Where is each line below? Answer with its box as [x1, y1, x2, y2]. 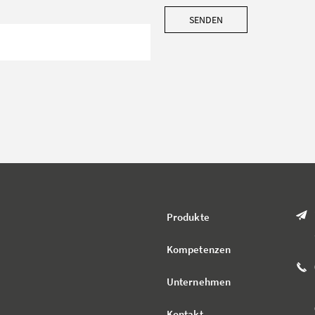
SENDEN [189, 13, 223, 26]
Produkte [166, 210, 210, 224]
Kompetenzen [166, 242, 231, 256]
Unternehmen [166, 274, 231, 288]
